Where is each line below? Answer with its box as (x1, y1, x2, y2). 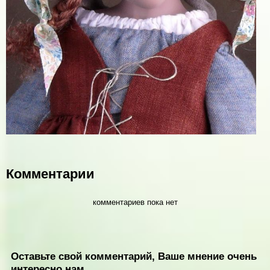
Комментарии (6, 166, 95, 182)
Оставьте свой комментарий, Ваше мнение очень (11, 250, 257, 262)
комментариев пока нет (92, 197, 178, 207)
